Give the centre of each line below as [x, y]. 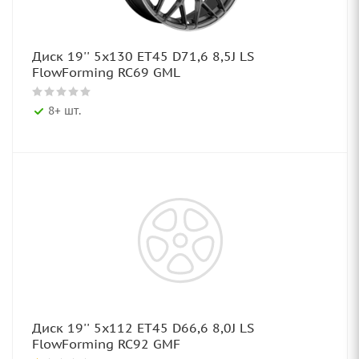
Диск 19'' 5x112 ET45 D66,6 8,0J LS [143, 328]
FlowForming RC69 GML [106, 72]
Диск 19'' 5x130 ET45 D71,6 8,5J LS [143, 56]
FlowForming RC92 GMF [106, 344]
